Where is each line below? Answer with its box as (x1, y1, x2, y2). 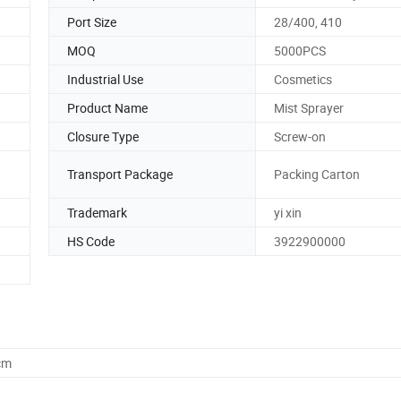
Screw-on (274, 127, 326, 145)
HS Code (67, 232, 115, 250)
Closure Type (67, 127, 139, 145)
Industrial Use (67, 70, 143, 88)
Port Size (67, 13, 116, 30)
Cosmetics (274, 70, 332, 88)
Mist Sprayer (274, 98, 344, 116)
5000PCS (274, 41, 326, 59)
